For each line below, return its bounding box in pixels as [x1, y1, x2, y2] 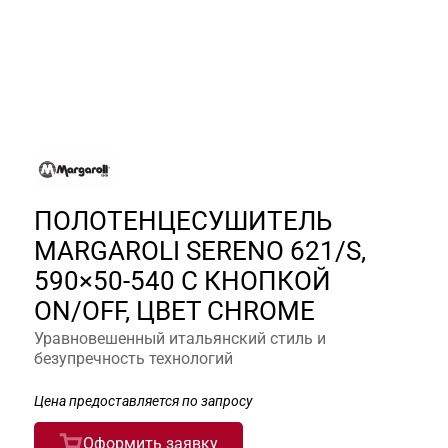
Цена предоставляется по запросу [34, 392, 252, 409]
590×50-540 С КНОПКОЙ [34, 265, 331, 296]
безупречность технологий [34, 348, 233, 368]
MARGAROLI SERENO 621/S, [34, 235, 366, 266]
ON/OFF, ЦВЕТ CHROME [34, 295, 315, 326]
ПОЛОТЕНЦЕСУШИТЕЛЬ [34, 205, 332, 236]
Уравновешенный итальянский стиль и [34, 328, 326, 348]
